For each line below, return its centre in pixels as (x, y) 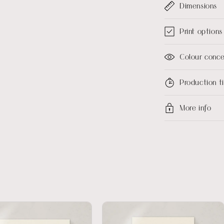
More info (195, 108)
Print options (201, 31)
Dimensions (198, 6)
